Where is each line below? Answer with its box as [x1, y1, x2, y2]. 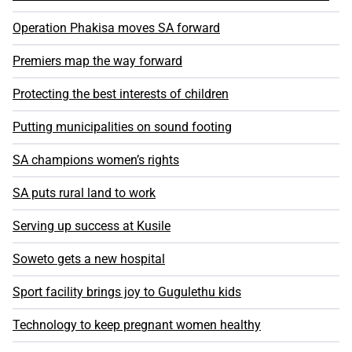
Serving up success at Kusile [13, 218, 170, 234]
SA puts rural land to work [13, 185, 156, 201]
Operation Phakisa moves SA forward [13, 20, 220, 36]
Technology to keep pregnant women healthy [13, 317, 261, 333]
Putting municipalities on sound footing [13, 119, 232, 135]
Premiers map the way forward [13, 53, 182, 69]
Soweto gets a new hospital [13, 251, 165, 267]
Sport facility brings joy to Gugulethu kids [13, 284, 241, 300]
